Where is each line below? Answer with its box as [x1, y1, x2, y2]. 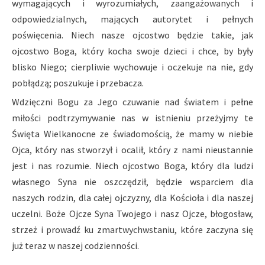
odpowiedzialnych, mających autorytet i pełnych [12, 13, 253, 25]
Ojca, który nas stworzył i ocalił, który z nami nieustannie [12, 144, 253, 156]
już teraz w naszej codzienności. [12, 240, 139, 252]
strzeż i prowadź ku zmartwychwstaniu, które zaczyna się [12, 224, 253, 236]
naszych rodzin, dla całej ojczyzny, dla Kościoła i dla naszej [12, 192, 253, 204]
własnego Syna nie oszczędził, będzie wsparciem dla [12, 176, 253, 188]
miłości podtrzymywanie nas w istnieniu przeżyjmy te [12, 112, 253, 124]
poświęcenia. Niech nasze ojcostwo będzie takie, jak [12, 29, 253, 41]
